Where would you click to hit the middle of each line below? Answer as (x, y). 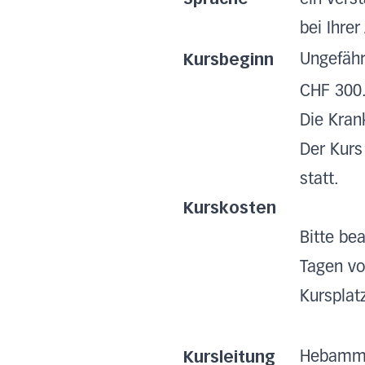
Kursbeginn (229, 60)
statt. (322, 180)
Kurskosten (230, 208)
